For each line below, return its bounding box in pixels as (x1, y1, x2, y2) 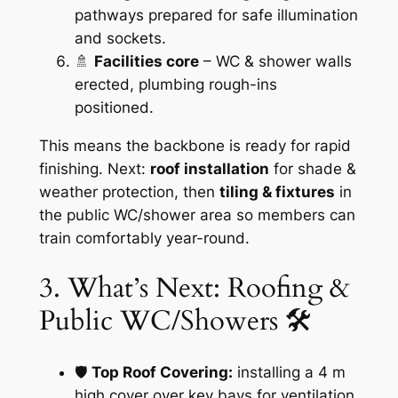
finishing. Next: (38, 159, 150, 178)
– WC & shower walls (198, 52, 352, 70)
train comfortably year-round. (38, 228, 250, 247)
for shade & (268, 159, 356, 178)
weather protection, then (38, 182, 219, 201)
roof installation (149, 159, 269, 178)
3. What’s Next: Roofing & (38, 269, 350, 307)
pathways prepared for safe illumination (74, 5, 358, 24)
